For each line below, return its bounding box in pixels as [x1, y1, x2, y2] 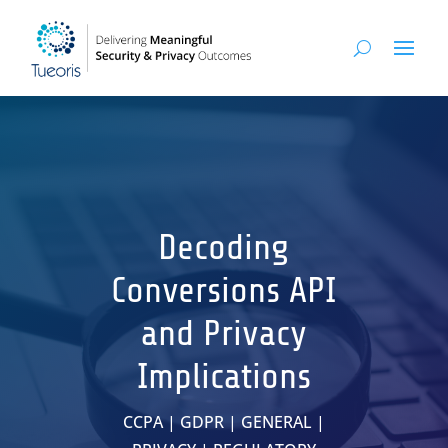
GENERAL [240, 411, 312, 434]
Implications [136, 356, 311, 398]
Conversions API [111, 270, 337, 312]
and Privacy [140, 313, 307, 355]
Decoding [158, 227, 290, 269]
